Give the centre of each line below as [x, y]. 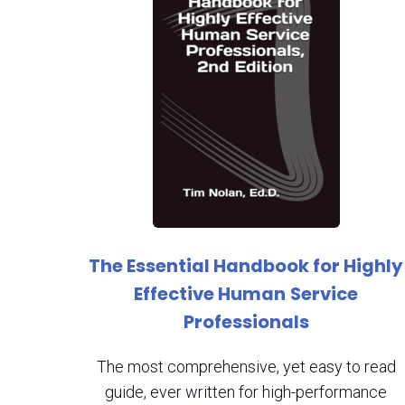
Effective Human [210, 294]
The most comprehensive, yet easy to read [246, 367]
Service [324, 294]
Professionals [246, 322]
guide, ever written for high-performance [246, 392]
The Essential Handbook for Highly [246, 266]
